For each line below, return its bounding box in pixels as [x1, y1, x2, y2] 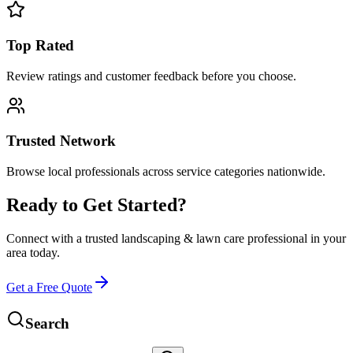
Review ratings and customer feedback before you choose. [6, 69, 296, 83]
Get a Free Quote [6, 281, 92, 294]
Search [25, 314, 69, 332]
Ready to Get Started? [6, 195, 187, 216]
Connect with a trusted [6, 232, 121, 245]
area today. [6, 246, 60, 259]
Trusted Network [6, 132, 116, 150]
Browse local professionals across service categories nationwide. [6, 165, 325, 179]
